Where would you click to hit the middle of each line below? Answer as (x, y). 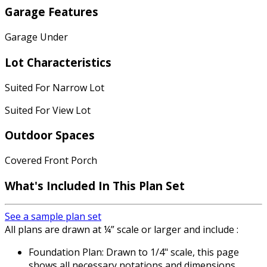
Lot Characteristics (58, 62)
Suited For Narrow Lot (55, 87)
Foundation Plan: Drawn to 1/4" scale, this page (134, 252)
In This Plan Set (142, 185)
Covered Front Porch (51, 160)
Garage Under (36, 37)
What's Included (52, 185)
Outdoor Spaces (50, 135)
